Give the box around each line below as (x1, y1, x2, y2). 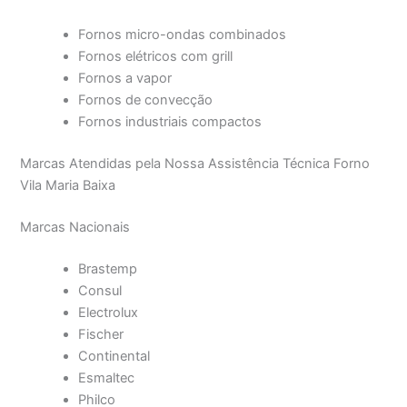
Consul (78, 282, 123, 299)
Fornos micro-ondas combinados (78, 26, 287, 43)
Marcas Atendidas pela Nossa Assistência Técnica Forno (20, 154, 371, 172)
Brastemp (78, 260, 138, 277)
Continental (78, 347, 151, 364)
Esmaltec (78, 369, 135, 386)
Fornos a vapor (78, 70, 173, 86)
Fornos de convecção (78, 92, 213, 108)
